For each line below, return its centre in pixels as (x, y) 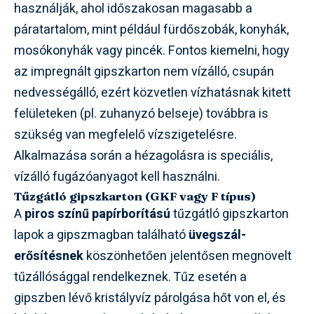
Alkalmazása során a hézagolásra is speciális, (143, 156)
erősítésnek (49, 256)
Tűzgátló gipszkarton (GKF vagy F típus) (135, 196)
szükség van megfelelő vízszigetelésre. (125, 135)
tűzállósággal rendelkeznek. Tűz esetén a (130, 277)
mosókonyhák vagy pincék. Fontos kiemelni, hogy (152, 50)
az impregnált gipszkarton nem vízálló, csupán (144, 71)
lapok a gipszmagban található (101, 235)
